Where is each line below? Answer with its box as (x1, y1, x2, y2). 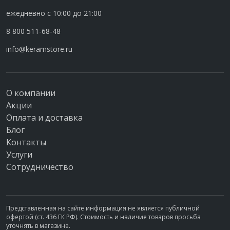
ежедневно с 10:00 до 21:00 (6, 8, 102, 18)
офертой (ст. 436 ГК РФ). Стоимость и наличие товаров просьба (6, 213, 201, 221)
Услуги (6, 149, 32, 160)
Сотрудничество (6, 161, 73, 172)
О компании (6, 87, 55, 99)
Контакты (6, 137, 46, 148)
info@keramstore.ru (6, 44, 72, 54)
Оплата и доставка (6, 112, 83, 123)
